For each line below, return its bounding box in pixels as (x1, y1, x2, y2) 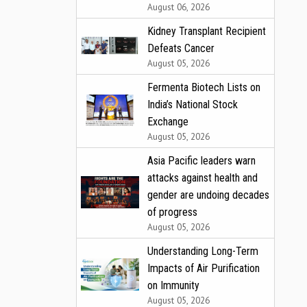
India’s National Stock (147, 97, 238, 111)
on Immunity (147, 278, 199, 292)
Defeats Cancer (147, 41, 214, 55)
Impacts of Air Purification (147, 261, 260, 275)
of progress (147, 205, 197, 219)
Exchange (147, 114, 188, 128)
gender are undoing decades (147, 188, 269, 201)
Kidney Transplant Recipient (147, 24, 266, 38)
